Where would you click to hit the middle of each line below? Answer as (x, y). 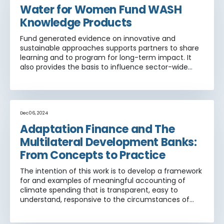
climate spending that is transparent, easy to (99, 190)
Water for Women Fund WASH (101, 9)
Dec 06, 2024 (34, 113)
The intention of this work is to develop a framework (111, 171)
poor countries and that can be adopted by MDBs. (107, 209)
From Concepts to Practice (93, 155)
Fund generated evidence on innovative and (98, 38)
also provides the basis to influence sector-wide (104, 67)
